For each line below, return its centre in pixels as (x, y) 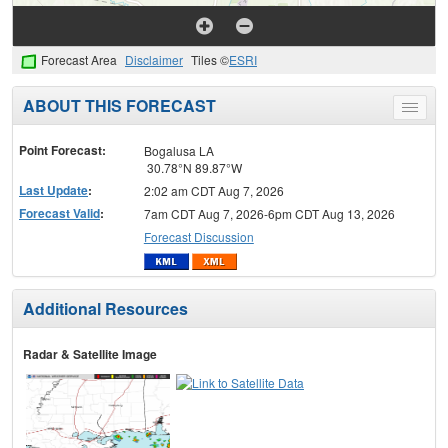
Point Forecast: (62, 149)
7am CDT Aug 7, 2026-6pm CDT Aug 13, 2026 (269, 213)
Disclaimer (154, 60)
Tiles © (210, 60)
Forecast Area (79, 60)
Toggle (427, 110)
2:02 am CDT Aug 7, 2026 (213, 190)
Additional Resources (105, 309)
